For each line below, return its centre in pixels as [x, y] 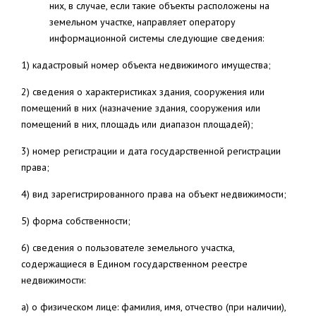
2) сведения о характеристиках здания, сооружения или [143, 92]
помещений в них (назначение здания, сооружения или [141, 108]
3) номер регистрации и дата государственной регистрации [151, 151]
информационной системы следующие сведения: [157, 38]
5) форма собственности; [76, 221]
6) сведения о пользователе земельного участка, [128, 248]
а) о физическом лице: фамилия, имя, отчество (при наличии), [153, 307]
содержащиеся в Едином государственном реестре [134, 264]
